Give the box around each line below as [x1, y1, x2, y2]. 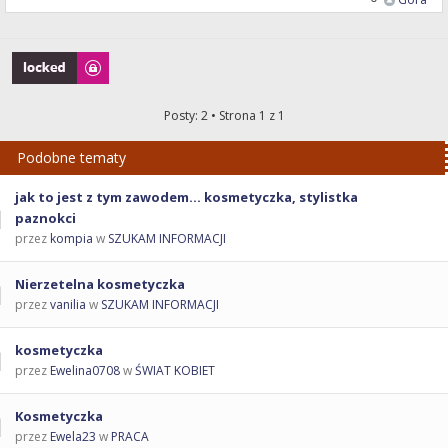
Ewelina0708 [50, 362, 120, 380]
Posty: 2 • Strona [163, 107, 259, 125]
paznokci [15, 209, 76, 228]
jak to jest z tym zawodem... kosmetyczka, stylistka [15, 188, 358, 207]
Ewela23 [50, 428, 96, 446]
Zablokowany [12, 53, 89, 71]
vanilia [50, 296, 86, 314]
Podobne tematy [17, 148, 126, 168]
